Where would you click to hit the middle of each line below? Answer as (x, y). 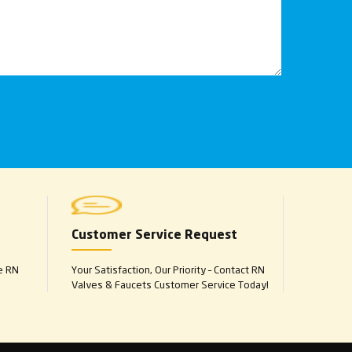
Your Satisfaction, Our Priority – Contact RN (168, 269)
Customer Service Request (154, 236)
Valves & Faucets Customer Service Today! (170, 284)
